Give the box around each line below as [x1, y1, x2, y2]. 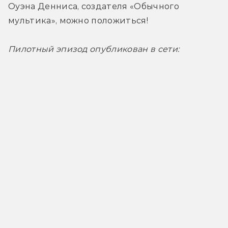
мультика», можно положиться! [8, 15, 148, 25]
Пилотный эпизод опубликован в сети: [8, 44, 180, 54]
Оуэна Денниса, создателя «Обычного [8, 1, 179, 11]
